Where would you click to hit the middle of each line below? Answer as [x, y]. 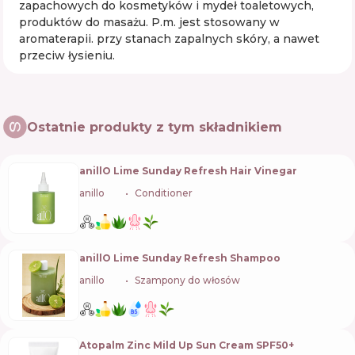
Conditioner [164, 193]
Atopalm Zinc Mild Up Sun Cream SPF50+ [187, 345]
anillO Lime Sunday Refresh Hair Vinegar [188, 170]
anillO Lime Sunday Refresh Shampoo [180, 258]
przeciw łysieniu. [67, 55]
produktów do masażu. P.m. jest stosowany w [149, 22]
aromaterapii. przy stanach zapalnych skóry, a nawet [169, 39]
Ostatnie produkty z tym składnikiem [155, 127]
